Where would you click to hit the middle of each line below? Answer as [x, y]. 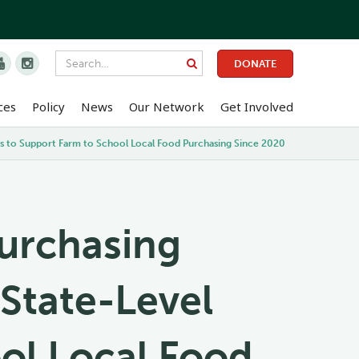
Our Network [167, 106]
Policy [48, 106]
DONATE [255, 63]
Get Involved [257, 106]
